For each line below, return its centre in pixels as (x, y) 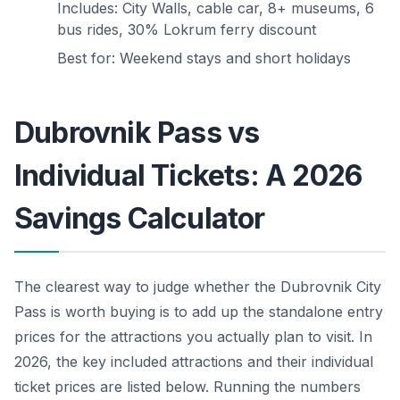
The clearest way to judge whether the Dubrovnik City (198, 287)
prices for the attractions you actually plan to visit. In (193, 337)
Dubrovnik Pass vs (137, 133)
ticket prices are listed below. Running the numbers (187, 387)
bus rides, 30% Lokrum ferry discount (187, 30)
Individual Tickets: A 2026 (188, 176)
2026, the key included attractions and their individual (194, 362)
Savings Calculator (140, 219)
